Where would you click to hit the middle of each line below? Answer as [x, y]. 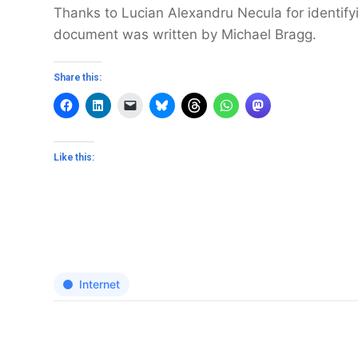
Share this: [78, 78]
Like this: [74, 157]
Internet [99, 284]
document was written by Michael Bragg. [185, 34]
